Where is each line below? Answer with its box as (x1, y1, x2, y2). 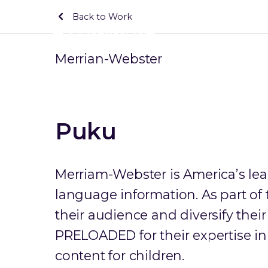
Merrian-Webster (55, 51, 163, 66)
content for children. (55, 248, 184, 264)
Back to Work (72, 11, 132, 22)
